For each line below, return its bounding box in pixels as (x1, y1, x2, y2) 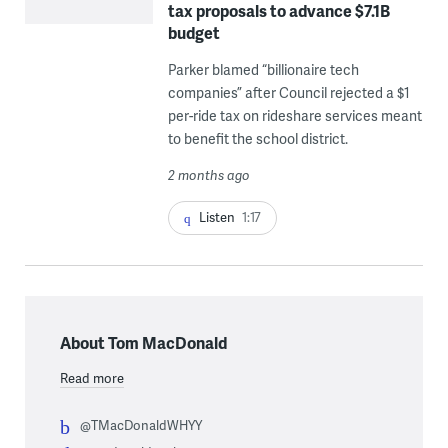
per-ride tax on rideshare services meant (167, 105, 422, 125)
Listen (198, 207, 235, 226)
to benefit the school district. (167, 128, 348, 148)
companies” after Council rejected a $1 (167, 82, 410, 102)
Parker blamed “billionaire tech (167, 59, 359, 79)
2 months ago (167, 165, 250, 184)
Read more (59, 369, 124, 388)
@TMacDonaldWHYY (79, 416, 202, 435)
